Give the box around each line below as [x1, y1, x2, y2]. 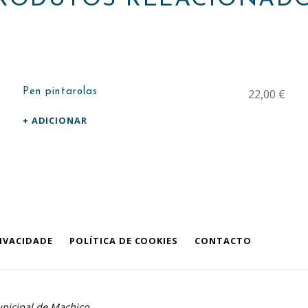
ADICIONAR [31, 113, 88, 126]
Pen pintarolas [22, 86, 98, 97]
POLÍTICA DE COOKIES [69, 234, 179, 247]
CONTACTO [195, 234, 252, 247]
